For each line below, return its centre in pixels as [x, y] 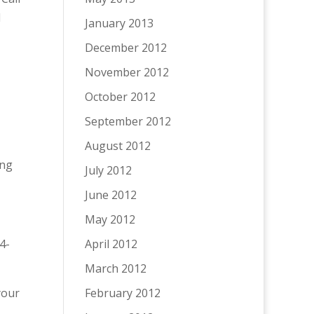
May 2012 [110, 219]
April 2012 [111, 244]
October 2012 [120, 97]
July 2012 [108, 170]
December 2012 [125, 48]
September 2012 [128, 121]
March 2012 [115, 268]
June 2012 [110, 195]
